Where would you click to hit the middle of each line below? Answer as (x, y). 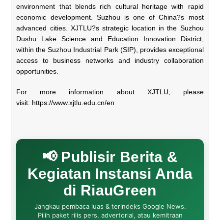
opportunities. (38, 71)
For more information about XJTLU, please (110, 92)
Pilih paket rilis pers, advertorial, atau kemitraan (110, 215)
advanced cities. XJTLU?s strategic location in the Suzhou (110, 28)
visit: (24, 102)
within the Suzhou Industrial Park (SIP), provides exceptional (110, 49)
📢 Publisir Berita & (110, 157)
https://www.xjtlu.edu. (65, 102)
